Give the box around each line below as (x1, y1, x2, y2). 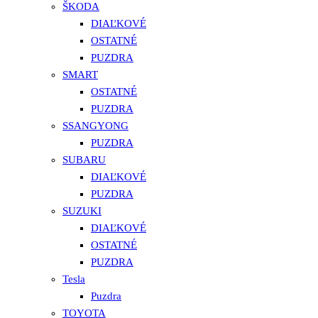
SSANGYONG (62, 120, 128, 132)
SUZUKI (62, 205, 102, 217)
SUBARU (62, 154, 106, 166)
